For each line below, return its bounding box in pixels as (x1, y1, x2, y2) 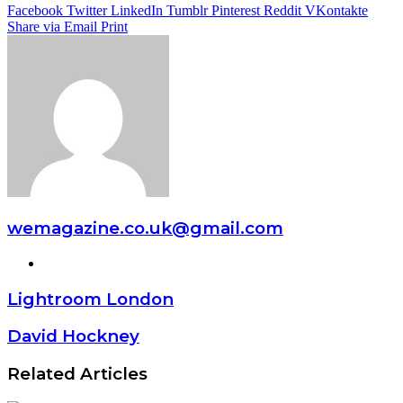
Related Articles (7, 363, 148, 384)
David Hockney (7, 326, 139, 347)
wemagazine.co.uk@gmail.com (7, 218, 283, 239)
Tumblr (166, 3, 208, 19)
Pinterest (211, 3, 260, 19)
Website (42, 254, 87, 270)
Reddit (264, 3, 301, 19)
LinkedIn (111, 3, 163, 19)
